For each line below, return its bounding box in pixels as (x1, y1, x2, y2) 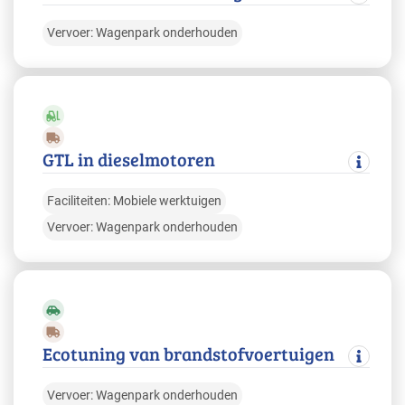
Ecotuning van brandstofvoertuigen (42, 341, 334, 367)
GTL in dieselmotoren (42, 146, 215, 173)
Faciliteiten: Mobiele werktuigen (47, 193, 221, 209)
